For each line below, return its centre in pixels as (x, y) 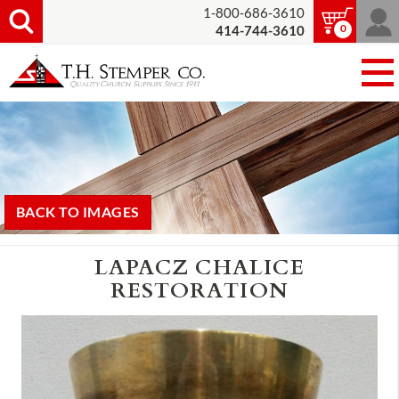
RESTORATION (199, 289)
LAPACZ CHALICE (199, 266)
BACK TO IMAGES (78, 212)
